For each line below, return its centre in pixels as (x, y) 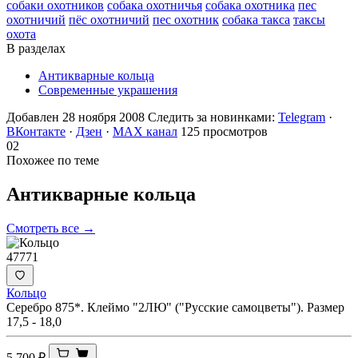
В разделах (36, 48)
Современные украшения (108, 89)
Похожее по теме (53, 160)
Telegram (302, 117)
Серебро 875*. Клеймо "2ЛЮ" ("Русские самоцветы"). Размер (175, 307)
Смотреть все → (51, 228)
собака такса (256, 19)
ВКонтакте (36, 131)
